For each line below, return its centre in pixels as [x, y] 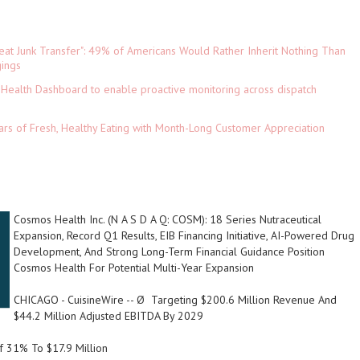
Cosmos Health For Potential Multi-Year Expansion [134, 268]
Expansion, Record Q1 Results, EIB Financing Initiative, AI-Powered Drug [184, 235]
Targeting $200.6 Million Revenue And [244, 300]
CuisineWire [96, 300]
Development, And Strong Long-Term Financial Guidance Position [169, 252]
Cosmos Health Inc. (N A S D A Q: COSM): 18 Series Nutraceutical [168, 219]
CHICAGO [36, 300]
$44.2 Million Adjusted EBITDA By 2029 [108, 316]
